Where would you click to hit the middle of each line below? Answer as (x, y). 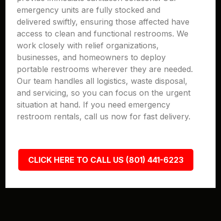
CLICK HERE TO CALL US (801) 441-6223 (106, 160)
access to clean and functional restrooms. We (103, 34)
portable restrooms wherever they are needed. (105, 69)
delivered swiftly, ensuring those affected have (103, 22)
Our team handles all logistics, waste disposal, (102, 81)
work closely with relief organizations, (88, 45)
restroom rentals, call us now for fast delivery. (104, 116)
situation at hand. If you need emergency (94, 105)
